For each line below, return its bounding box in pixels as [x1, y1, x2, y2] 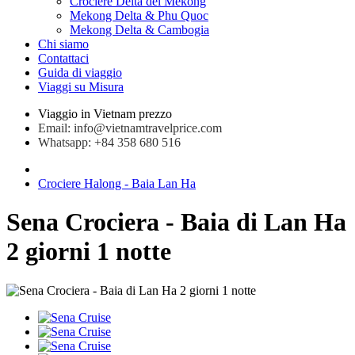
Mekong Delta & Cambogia [70, 23, 209, 36]
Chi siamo [38, 37, 89, 51]
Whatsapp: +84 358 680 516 [38, 136, 181, 149]
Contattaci [38, 52, 89, 65]
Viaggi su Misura [38, 80, 124, 94]
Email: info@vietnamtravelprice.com [38, 121, 222, 135]
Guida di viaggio [38, 66, 122, 79]
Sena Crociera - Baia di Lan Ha [6, 208, 346, 237]
